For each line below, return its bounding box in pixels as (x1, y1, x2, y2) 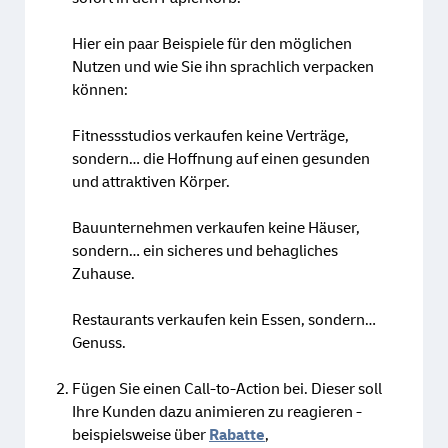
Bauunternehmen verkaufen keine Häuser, (72, 217, 360, 238)
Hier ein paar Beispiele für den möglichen (72, 33, 352, 54)
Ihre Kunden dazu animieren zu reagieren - (72, 401, 362, 422)
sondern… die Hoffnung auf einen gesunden (72, 148, 370, 169)
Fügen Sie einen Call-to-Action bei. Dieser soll (72, 378, 382, 399)
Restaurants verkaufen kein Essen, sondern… (72, 309, 376, 330)
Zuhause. (72, 263, 135, 284)
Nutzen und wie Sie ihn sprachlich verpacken (72, 56, 374, 77)
